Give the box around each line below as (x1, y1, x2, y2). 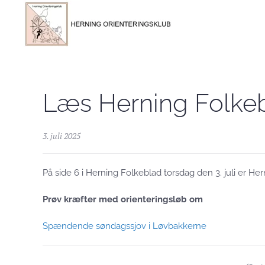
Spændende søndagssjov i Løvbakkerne (43, 221, 206, 231)
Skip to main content (21, 22, 105, 33)
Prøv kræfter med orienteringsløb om (43, 194, 203, 205)
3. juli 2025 (43, 130, 80, 141)
